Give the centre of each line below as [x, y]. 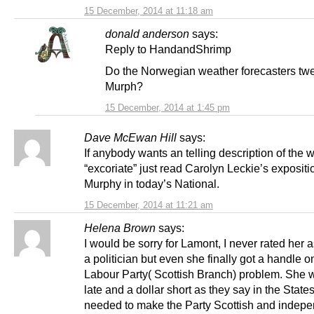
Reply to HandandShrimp [168, 49]
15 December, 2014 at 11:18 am [149, 11]
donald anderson [147, 33]
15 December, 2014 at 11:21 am [149, 205]
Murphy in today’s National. [152, 184]
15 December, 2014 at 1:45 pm [168, 108]
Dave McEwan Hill [130, 138]
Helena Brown [120, 228]
